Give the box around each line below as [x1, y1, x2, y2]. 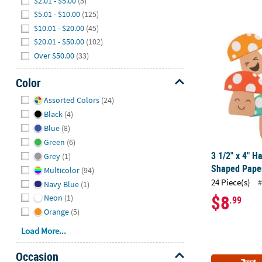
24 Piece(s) [211, 177, 251, 188]
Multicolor [43, 164, 80, 175]
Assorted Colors [43, 95, 99, 106]
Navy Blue [43, 178, 79, 189]
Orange [43, 206, 69, 218]
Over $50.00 [34, 50, 75, 61]
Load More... [21, 225, 67, 236]
